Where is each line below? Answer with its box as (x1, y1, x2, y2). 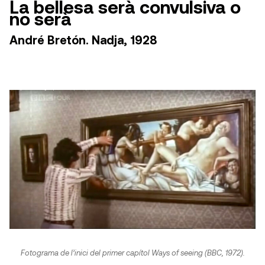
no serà (9, 8, 72, 30)
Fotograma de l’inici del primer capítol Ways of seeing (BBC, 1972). (20, 248, 245, 258)
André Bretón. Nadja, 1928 (9, 33, 157, 47)
